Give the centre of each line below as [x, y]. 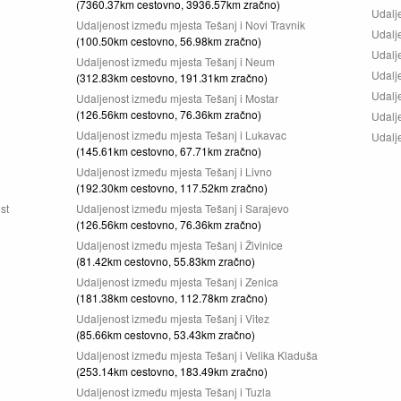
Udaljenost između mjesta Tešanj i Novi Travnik [191, 25]
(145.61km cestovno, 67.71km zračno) [169, 151]
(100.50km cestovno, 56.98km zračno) [169, 41]
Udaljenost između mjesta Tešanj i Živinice [179, 245]
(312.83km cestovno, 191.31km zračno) [172, 77]
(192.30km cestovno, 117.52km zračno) [172, 188]
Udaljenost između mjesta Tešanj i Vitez [173, 318]
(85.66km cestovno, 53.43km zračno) [166, 334]
